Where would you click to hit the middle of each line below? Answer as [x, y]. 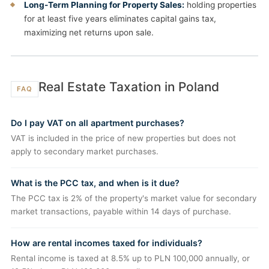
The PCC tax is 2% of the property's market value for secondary [134, 198]
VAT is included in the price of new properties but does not [123, 138]
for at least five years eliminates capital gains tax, [120, 19]
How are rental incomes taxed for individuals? [107, 243]
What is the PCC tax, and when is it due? [95, 183]
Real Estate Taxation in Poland [129, 87]
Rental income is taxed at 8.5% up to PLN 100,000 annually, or [130, 258]
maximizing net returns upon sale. [89, 33]
